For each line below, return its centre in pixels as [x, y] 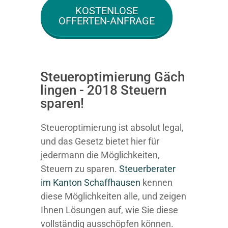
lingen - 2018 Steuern [103, 90]
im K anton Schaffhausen [91, 182]
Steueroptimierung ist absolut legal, [112, 127]
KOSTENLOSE [107, 11]
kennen [156, 182]
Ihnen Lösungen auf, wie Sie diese [109, 210]
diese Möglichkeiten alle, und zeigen [113, 196]
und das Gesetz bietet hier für [100, 141]
